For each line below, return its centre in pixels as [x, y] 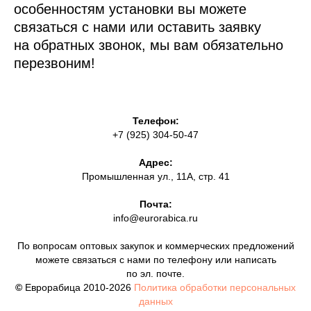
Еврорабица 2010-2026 [79, 287]
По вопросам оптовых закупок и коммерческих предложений [155, 245]
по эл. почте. [155, 273]
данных [155, 301]
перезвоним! [54, 63]
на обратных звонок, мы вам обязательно [149, 45]
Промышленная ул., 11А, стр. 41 [155, 176]
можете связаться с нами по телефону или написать [155, 259]
